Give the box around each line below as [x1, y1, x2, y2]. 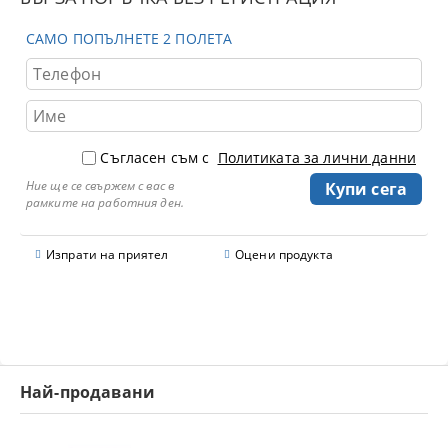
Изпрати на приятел [46, 245, 169, 263]
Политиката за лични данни [217, 147, 416, 167]
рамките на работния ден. [26, 193, 184, 211]
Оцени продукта [235, 245, 333, 263]
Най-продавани [20, 380, 156, 403]
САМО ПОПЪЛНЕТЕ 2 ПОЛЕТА [26, 28, 233, 48]
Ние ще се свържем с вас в [26, 176, 174, 194]
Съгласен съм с [100, 147, 214, 167]
